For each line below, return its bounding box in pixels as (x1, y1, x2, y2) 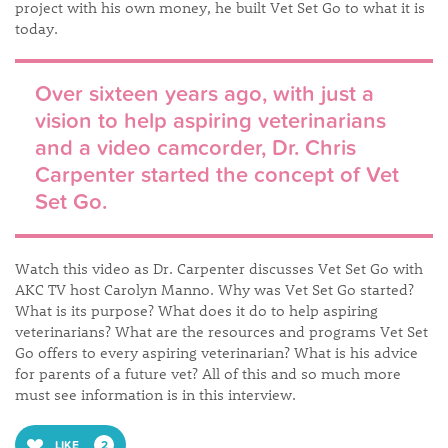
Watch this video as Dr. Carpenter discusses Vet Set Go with (15, 258, 423, 279)
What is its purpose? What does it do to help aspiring (15, 300, 378, 321)
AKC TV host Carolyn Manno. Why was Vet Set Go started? (15, 279, 414, 300)
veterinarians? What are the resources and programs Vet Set (15, 321, 428, 342)
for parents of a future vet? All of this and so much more (15, 363, 401, 384)
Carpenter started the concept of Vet (35, 162, 399, 189)
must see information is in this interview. (15, 384, 296, 405)
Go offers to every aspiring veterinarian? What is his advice (15, 342, 418, 363)
